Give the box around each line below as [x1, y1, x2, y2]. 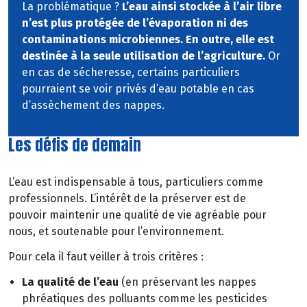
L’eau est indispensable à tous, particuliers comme [8, 175, 263, 188]
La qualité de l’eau [22, 275, 119, 288]
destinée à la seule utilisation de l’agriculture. [22, 49, 265, 63]
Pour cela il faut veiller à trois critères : [8, 249, 204, 263]
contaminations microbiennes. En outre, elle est [22, 33, 274, 47]
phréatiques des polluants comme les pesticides [22, 291, 267, 305]
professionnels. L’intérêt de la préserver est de [8, 191, 246, 205]
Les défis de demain [8, 134, 141, 157]
